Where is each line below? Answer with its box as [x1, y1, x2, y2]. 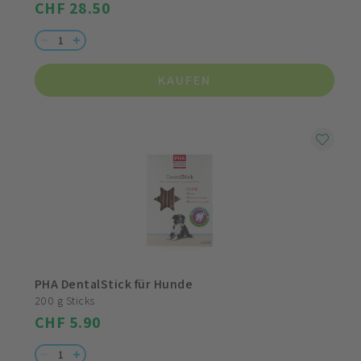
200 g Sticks [35, 293, 95, 308]
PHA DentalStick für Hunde [35, 276, 193, 293]
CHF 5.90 [35, 312, 102, 333]
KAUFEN [158, 72, 211, 89]
